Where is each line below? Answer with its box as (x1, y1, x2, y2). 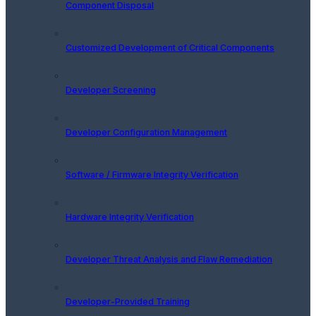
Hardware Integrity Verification (66, 211, 194, 222)
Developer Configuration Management (66, 126, 227, 138)
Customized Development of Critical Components (66, 42, 274, 53)
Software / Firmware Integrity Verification (66, 169, 238, 180)
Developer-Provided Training (66, 296, 190, 307)
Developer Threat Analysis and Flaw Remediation (66, 253, 272, 265)
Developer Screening (66, 84, 156, 95)
